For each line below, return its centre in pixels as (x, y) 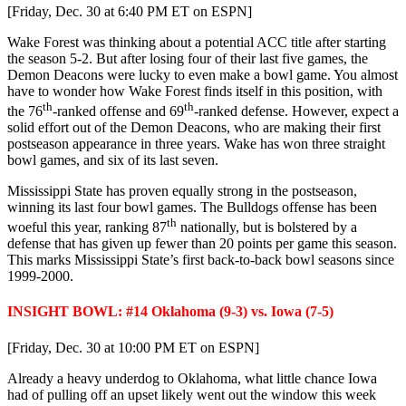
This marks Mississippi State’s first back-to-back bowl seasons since (201, 260)
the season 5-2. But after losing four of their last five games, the (188, 58)
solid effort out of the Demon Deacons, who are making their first (194, 127)
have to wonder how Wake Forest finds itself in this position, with (195, 91)
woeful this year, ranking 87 (87, 227)
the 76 (25, 111)
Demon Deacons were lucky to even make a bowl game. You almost (203, 74)
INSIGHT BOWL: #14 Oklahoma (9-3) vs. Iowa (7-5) (170, 312)
